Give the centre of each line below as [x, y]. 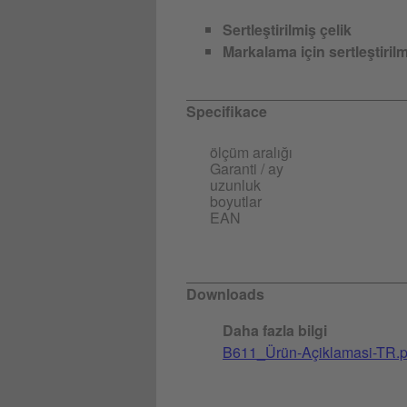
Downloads [225, 293]
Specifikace [227, 111]
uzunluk [235, 184]
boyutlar [236, 201]
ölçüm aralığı [251, 152]
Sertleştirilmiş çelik [287, 29]
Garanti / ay [247, 168]
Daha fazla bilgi [275, 330]
